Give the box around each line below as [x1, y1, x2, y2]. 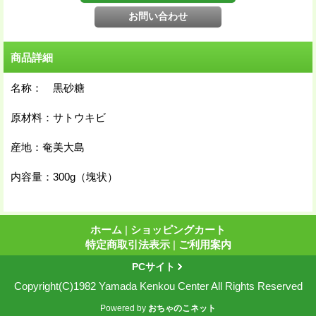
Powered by [100, 303, 148, 313]
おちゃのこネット [148, 303, 216, 313]
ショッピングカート [130, 223, 226, 236]
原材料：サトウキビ [11, 111, 106, 123]
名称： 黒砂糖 [11, 81, 85, 94]
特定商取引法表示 [85, 238, 170, 250]
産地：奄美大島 [11, 140, 85, 153]
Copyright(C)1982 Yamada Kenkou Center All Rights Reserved [13, 279, 303, 292]
